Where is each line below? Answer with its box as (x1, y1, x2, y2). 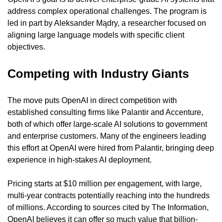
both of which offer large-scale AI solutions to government (7, 119, 207, 128)
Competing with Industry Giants (7, 66, 189, 80)
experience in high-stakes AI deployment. (7, 155, 152, 164)
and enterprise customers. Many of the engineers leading (7, 131, 206, 140)
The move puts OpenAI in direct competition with (7, 96, 177, 105)
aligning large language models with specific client (7, 30, 184, 39)
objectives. (7, 42, 45, 51)
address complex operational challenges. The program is (7, 6, 207, 15)
